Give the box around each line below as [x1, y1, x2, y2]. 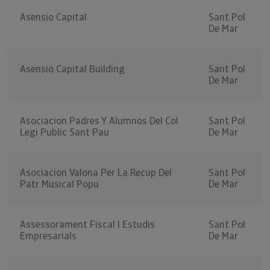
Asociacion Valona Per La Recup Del [20, 166, 172, 180]
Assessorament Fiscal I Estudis [20, 218, 155, 231]
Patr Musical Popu [20, 178, 99, 191]
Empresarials [20, 230, 77, 243]
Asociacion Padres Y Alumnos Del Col [20, 115, 178, 128]
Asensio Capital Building [20, 63, 125, 76]
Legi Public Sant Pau [20, 126, 109, 139]
